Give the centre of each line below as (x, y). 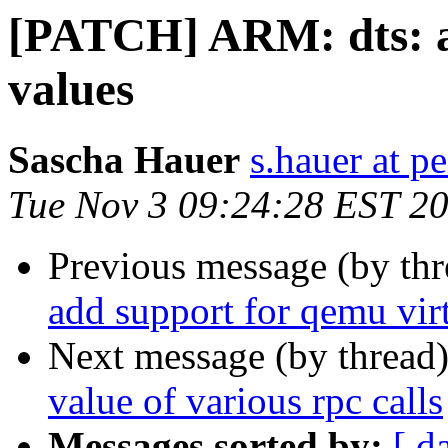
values (71, 89)
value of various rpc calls (245, 401)
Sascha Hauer (124, 160)
